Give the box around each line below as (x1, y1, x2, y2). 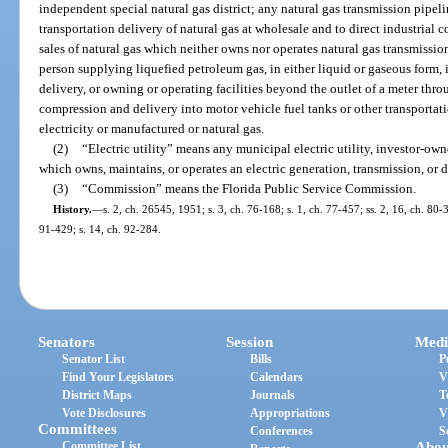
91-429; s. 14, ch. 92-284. (39, 222, 162, 235)
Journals (250, 388, 296, 403)
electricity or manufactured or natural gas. (39, 120, 265, 136)
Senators (38, 334, 96, 351)
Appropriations (250, 406, 331, 421)
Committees (38, 421, 118, 438)
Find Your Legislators (62, 370, 175, 385)
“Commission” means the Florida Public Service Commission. (81, 180, 416, 196)
